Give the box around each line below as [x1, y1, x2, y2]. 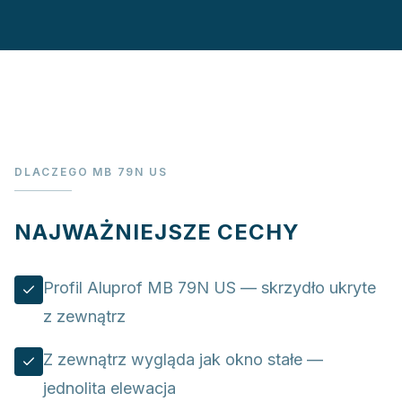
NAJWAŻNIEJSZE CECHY [14, 219, 301, 245]
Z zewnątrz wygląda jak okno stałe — [43, 350, 323, 369]
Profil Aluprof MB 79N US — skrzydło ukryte [43, 278, 376, 297]
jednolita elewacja [43, 379, 176, 398]
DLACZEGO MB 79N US [14, 165, 168, 179]
